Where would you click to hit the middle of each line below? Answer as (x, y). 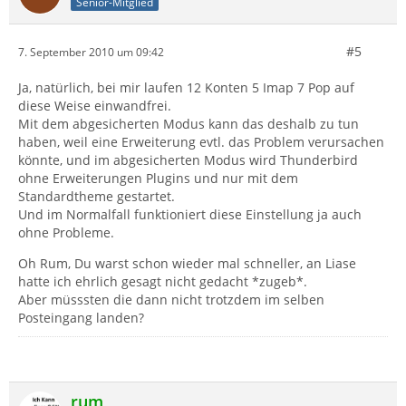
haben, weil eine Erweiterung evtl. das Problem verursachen (201, 142)
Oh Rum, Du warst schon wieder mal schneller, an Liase (187, 263)
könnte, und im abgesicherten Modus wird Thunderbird (188, 160)
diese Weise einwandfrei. (95, 106)
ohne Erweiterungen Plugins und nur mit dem (158, 178)
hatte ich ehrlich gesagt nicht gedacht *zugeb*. (163, 281)
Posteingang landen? (81, 318)
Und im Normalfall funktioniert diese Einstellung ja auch (190, 214)
